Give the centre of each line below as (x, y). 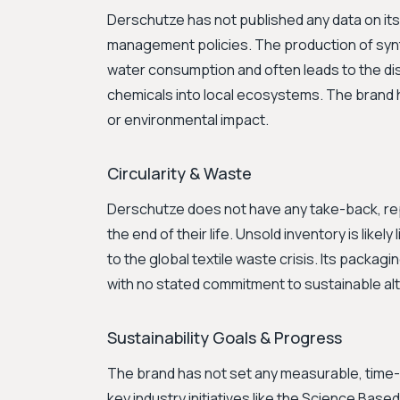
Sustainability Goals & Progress (225, 337)
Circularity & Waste (179, 173)
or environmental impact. (188, 120)
